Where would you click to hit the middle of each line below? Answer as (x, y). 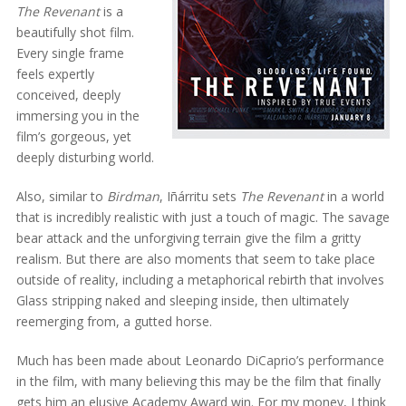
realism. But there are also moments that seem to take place (195, 258)
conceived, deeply (68, 94)
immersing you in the (77, 115)
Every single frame (70, 53)
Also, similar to (61, 196)
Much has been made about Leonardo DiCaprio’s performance (200, 360)
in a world (353, 196)
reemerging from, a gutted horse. (114, 321)
